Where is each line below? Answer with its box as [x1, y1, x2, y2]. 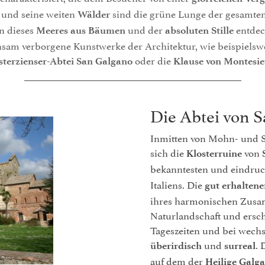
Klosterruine [186, 147, 242, 159]
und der [125, 21, 165, 37]
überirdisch [150, 240, 202, 251]
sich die [150, 144, 186, 160]
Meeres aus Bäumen [36, 24, 125, 36]
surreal [224, 240, 256, 251]
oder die [132, 52, 173, 67]
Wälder [77, 8, 110, 20]
